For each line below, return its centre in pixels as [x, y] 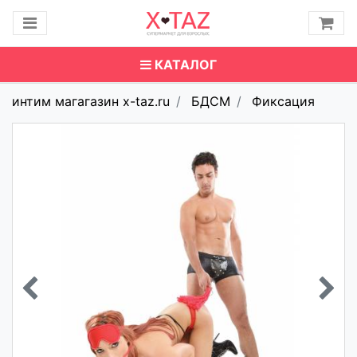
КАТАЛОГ [186, 64]
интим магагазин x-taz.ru [91, 101]
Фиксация [283, 101]
